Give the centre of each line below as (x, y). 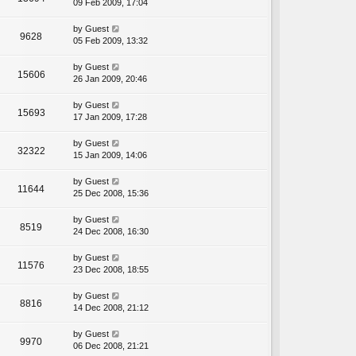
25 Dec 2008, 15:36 (111, 193)
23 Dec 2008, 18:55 (111, 270)
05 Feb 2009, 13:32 (110, 41)
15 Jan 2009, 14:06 (110, 155)
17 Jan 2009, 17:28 (110, 117)
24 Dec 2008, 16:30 (111, 232)
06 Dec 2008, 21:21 (111, 346)
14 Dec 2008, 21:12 (111, 308)
